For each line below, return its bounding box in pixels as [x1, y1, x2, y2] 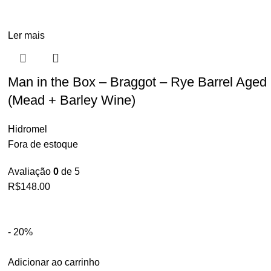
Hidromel [8, 124, 48, 134]
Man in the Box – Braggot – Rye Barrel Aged [8, 74, 267, 90]
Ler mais [8, 30, 45, 41]
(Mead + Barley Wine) [8, 93, 136, 108]
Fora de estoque [8, 139, 79, 149]
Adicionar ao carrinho [8, 257, 100, 267]
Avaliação [8, 166, 54, 177]
